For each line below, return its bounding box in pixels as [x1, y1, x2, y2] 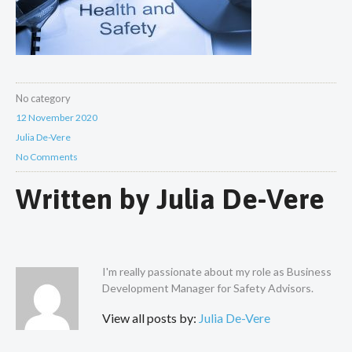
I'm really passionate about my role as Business [102, 265, 332, 279]
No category [16, 91, 71, 104]
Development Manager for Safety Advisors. [102, 281, 313, 295]
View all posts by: [102, 310, 199, 326]
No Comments [16, 150, 78, 163]
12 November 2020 [16, 111, 97, 123]
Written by [16, 182, 156, 216]
